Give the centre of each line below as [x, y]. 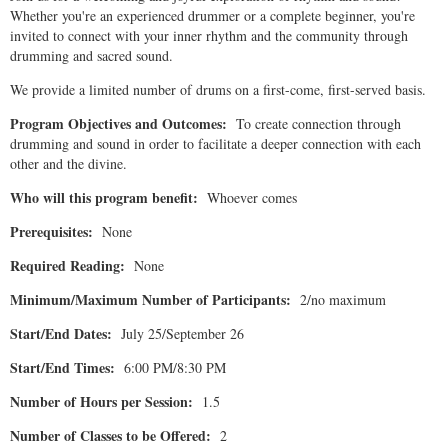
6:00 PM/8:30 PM [170, 368]
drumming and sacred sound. [91, 56]
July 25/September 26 [178, 334]
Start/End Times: [62, 368]
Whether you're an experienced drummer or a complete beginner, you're [212, 16]
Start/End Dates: [61, 334]
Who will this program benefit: [108, 198]
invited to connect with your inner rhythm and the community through [209, 36]
